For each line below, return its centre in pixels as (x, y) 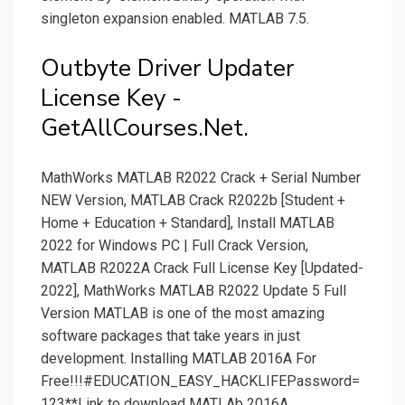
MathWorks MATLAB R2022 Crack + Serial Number (201, 178)
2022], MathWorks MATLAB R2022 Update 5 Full (193, 291)
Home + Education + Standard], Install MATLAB (188, 223)
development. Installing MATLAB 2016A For (179, 359)
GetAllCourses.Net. (145, 128)
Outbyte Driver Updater (167, 69)
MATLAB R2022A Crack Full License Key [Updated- (202, 268)
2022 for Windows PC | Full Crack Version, (174, 246)
